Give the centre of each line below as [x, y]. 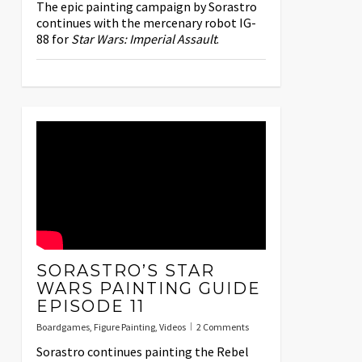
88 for [53, 39]
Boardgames [63, 327]
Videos [172, 327]
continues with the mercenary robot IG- [146, 23]
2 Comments [222, 327]
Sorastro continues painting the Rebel [142, 352]
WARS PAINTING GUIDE [148, 289]
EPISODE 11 [90, 307]
